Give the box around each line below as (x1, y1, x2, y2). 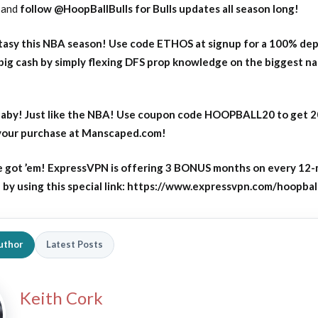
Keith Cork (20, 287, 103, 308)
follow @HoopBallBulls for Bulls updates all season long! (20, 2, 299, 15)
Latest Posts (46, 238, 103, 250)
